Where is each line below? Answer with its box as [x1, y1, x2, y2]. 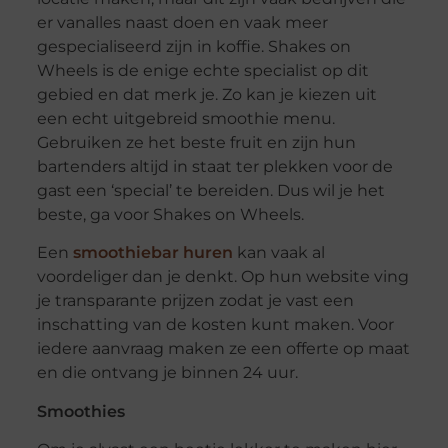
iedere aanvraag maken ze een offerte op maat [36, 339, 410, 359]
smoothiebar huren [72, 243, 233, 263]
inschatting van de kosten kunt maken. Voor [36, 315, 394, 335]
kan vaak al [232, 243, 325, 263]
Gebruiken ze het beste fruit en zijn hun [36, 133, 356, 153]
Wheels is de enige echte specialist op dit [36, 61, 369, 81]
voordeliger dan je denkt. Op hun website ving [36, 267, 409, 287]
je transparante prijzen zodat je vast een [36, 291, 354, 311]
